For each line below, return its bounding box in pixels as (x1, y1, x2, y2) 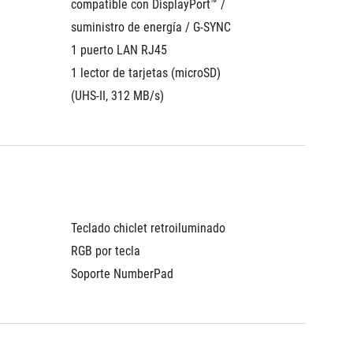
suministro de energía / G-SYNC (71, 20, 231, 35)
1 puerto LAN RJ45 (71, 43, 167, 58)
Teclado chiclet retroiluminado (71, 221, 225, 236)
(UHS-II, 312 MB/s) (71, 88, 164, 103)
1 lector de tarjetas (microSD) (71, 65, 221, 80)
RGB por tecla (71, 243, 140, 258)
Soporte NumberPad (71, 266, 173, 281)
